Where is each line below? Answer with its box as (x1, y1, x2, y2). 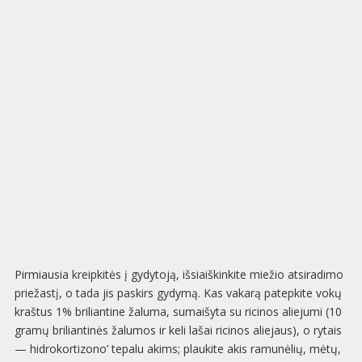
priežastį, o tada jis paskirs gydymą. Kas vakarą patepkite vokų (14, 285, 342, 301)
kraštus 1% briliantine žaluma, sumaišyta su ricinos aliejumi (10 (14, 304, 342, 320)
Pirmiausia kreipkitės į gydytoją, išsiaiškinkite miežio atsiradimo (14, 267, 343, 283)
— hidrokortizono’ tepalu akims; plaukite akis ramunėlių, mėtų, (14, 341, 341, 357)
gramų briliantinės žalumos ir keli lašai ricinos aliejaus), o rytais (14, 322, 342, 339)
